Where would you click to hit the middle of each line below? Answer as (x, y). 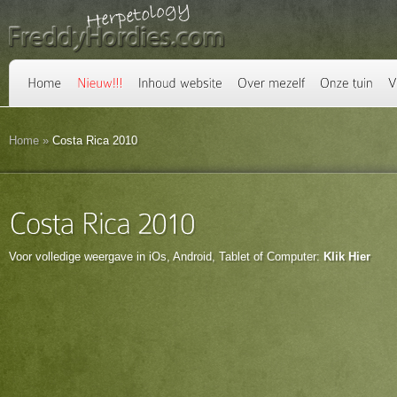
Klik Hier (347, 257)
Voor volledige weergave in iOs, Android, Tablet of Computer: (166, 257)
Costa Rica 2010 (93, 140)
